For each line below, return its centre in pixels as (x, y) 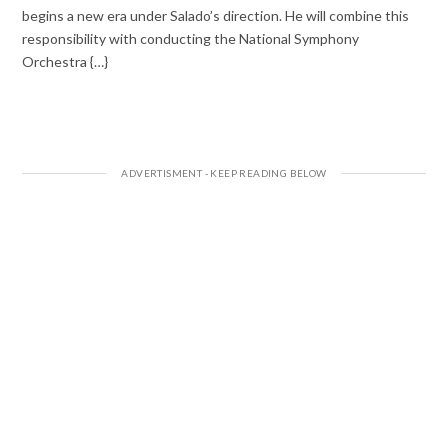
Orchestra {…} (65, 61)
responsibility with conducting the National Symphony (191, 38)
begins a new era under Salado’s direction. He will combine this (216, 15)
